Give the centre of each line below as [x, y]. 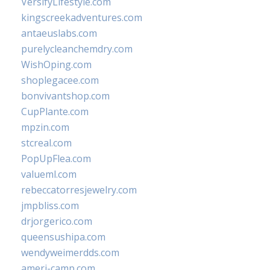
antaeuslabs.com [59, 33]
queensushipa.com [63, 237]
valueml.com [49, 174]
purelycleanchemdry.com [77, 49]
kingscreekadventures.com [82, 17]
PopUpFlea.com [56, 159]
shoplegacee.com [60, 80]
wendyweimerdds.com [70, 253]
